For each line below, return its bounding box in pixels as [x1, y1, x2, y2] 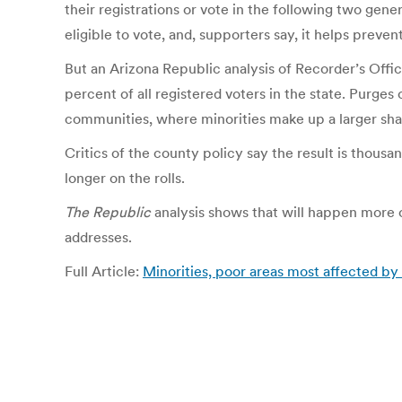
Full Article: [65, 262, 143, 280]
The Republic [65, 203, 151, 221]
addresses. [65, 228, 132, 246]
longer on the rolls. [65, 169, 185, 187]
